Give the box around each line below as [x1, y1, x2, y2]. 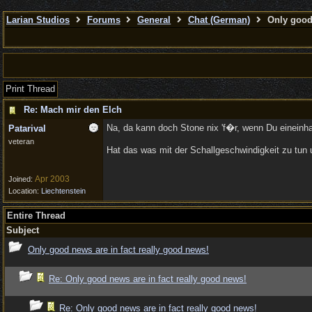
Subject [6, 225, 39, 235]
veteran [8, 137, 34, 146]
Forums [86, 15, 120, 25]
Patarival [8, 123, 46, 134]
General [137, 15, 171, 25]
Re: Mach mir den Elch [24, 104, 122, 115]
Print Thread [6, 84, 55, 94]
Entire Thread [7, 210, 65, 221]
